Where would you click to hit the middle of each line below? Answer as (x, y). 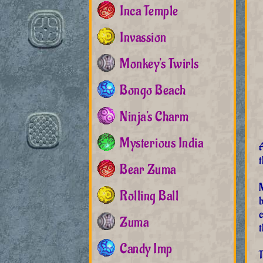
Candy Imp (146, 249)
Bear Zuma (148, 170)
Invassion (143, 38)
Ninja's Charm (154, 117)
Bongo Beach (153, 90)
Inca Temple (149, 11)
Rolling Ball (149, 196)
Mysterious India (161, 143)
